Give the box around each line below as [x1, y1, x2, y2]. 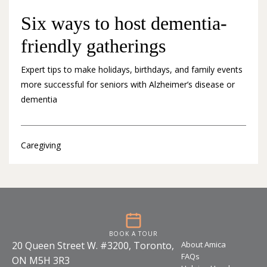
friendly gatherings [21, 35, 166, 57]
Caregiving [21, 139, 61, 151]
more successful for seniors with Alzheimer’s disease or [21, 79, 235, 90]
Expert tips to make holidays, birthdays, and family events [21, 64, 243, 75]
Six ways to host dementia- [21, 13, 227, 34]
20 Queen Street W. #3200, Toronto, [12, 239, 174, 253]
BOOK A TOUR [109, 229, 158, 238]
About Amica [181, 239, 226, 250]
